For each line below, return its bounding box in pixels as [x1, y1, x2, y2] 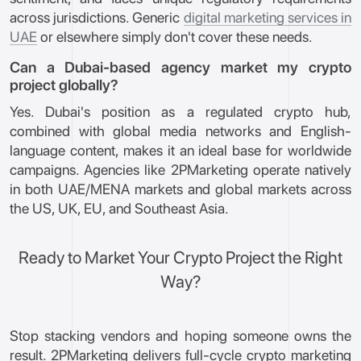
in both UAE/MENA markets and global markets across [10, 180, 351, 197]
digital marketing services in [183, 9, 351, 26]
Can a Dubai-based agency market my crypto [10, 58, 351, 77]
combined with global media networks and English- [10, 122, 351, 139]
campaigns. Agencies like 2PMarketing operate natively [10, 161, 351, 178]
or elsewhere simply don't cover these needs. [37, 28, 313, 45]
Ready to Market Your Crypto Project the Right [19, 247, 342, 268]
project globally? [10, 76, 118, 94]
